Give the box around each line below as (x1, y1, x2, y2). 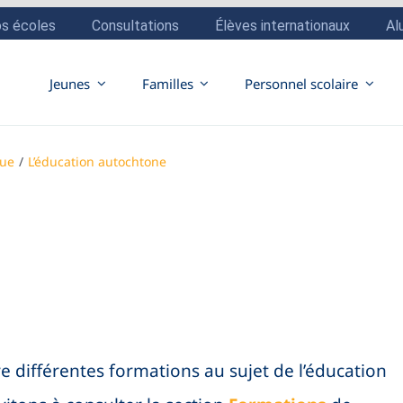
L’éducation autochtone (28, 153, 166, 170)
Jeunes (49, 74, 90, 93)
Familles (141, 74, 193, 93)
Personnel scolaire (245, 74, 358, 93)
